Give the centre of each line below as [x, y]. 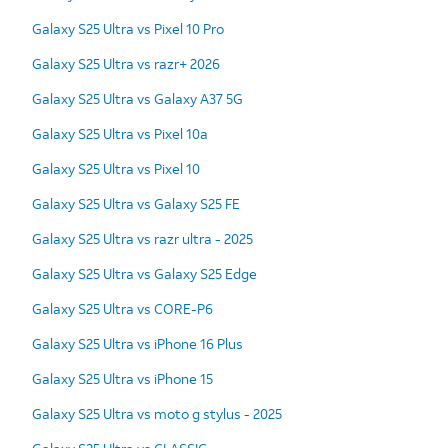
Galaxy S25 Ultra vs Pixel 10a [120, 133]
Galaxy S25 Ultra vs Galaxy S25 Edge [144, 273]
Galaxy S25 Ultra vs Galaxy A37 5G [137, 98]
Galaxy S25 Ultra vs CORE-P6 [122, 308]
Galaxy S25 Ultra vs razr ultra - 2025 [142, 238]
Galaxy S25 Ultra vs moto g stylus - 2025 [157, 413]
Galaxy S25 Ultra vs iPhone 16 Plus [137, 343]
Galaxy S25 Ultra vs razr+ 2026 [126, 63]
